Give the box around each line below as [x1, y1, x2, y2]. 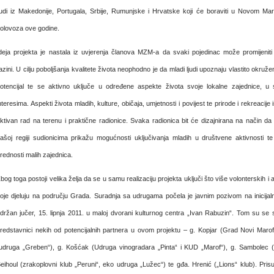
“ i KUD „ [174, 243, 204, 251]
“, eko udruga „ [96, 261, 143, 268]
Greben [24, 243, 48, 251]
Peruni [77, 261, 96, 268]
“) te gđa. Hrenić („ [161, 261, 220, 268]
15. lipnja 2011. [35, 209, 84, 217]
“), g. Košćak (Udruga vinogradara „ [47, 243, 160, 251]
